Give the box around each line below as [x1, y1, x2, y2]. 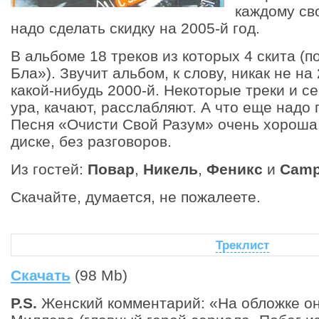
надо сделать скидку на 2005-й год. [11, 20, 260, 36]
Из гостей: [11, 161, 88, 177]
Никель [143, 161, 198, 177]
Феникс [206, 161, 263, 177]
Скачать [11, 267, 70, 283]
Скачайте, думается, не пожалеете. [11, 189, 261, 205]
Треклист [215, 239, 269, 252]
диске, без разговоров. [11, 133, 172, 150]
